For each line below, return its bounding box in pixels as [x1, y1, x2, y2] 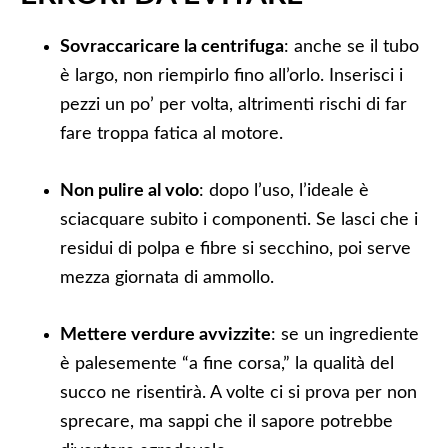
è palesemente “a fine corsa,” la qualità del [60, 355, 394, 373]
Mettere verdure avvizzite [60, 326, 271, 344]
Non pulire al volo [60, 182, 199, 200]
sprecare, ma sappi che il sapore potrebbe [60, 413, 393, 431]
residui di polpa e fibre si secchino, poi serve [60, 240, 411, 258]
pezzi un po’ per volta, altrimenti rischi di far [60, 96, 407, 114]
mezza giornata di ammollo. [60, 269, 274, 287]
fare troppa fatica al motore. [60, 125, 283, 143]
